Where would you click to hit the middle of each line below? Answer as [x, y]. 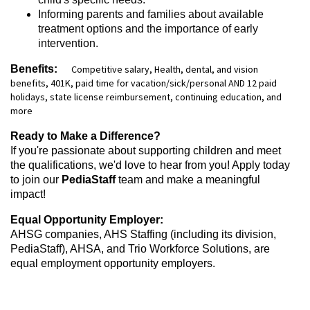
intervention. [70, 43]
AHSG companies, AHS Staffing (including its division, [143, 234]
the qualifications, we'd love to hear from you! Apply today [150, 165]
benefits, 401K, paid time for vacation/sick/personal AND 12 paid [144, 83]
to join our [36, 179]
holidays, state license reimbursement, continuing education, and [146, 97]
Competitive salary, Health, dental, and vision [164, 69]
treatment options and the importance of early [148, 28]
